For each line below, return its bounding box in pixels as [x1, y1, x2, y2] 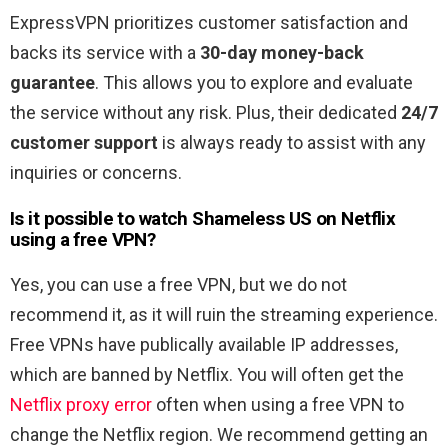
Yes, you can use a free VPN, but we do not [10, 273, 347, 295]
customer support [10, 131, 158, 153]
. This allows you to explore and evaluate [95, 71, 413, 93]
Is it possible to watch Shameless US [10, 206, 312, 230]
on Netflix [315, 206, 396, 230]
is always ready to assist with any [158, 131, 426, 153]
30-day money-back [200, 41, 364, 63]
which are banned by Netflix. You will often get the [10, 363, 404, 385]
